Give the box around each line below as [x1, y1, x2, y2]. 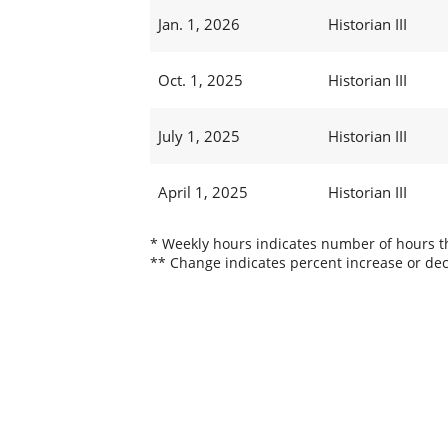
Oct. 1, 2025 [157, 70, 243, 91]
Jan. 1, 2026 [157, 14, 240, 35]
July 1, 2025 [157, 126, 240, 147]
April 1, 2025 [157, 182, 248, 203]
